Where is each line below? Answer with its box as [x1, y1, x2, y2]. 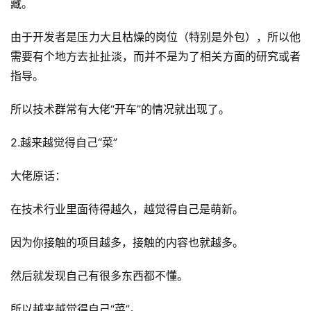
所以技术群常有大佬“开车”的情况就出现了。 [10, 102, 230, 116]
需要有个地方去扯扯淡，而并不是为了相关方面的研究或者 [10, 49, 301, 63]
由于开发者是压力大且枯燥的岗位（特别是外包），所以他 [10, 30, 301, 44]
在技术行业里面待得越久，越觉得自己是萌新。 [10, 202, 244, 216]
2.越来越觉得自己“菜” [10, 135, 117, 149]
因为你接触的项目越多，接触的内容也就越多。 [10, 235, 244, 249]
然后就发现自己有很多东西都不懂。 [10, 269, 188, 283]
